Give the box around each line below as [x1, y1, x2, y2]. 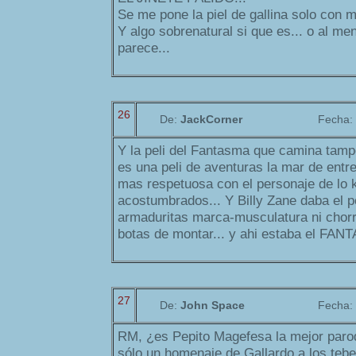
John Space [180, 299, 245, 312]
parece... [118, 41, 170, 56]
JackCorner [180, 113, 242, 126]
